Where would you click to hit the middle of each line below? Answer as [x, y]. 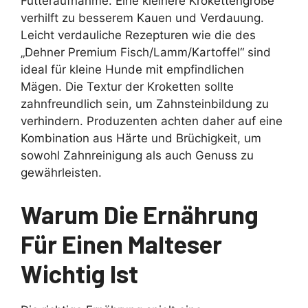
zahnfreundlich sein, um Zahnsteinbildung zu [145, 104]
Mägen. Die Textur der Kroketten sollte [127, 87]
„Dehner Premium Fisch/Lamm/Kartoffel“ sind [146, 53]
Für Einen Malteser [121, 243]
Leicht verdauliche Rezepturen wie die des [138, 35]
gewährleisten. [61, 173]
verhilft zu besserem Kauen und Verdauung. [142, 18]
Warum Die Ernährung [140, 214]
